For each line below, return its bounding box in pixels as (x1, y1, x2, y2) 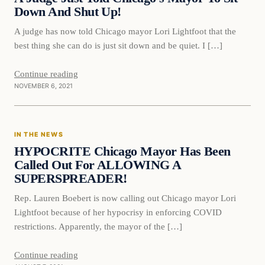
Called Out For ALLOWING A (14, 157, 181, 172)
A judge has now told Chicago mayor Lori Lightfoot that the (14, 25, 236, 36)
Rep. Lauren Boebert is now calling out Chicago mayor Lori (14, 192, 236, 203)
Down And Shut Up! (14, 5, 121, 19)
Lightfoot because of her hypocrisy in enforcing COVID (14, 206, 222, 217)
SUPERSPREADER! (14, 171, 127, 186)
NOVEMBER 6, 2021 (14, 82, 73, 90)
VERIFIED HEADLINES (29, 138, 102, 146)
